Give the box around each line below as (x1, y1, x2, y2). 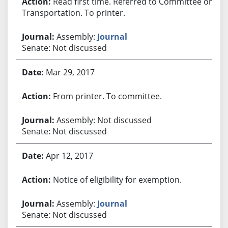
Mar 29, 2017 (45, 66, 95, 78)
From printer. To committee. (52, 90, 162, 102)
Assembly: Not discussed (56, 114, 152, 126)
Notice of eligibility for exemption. (52, 174, 182, 185)
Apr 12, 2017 (45, 150, 93, 161)
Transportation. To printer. (21, 7, 125, 18)
